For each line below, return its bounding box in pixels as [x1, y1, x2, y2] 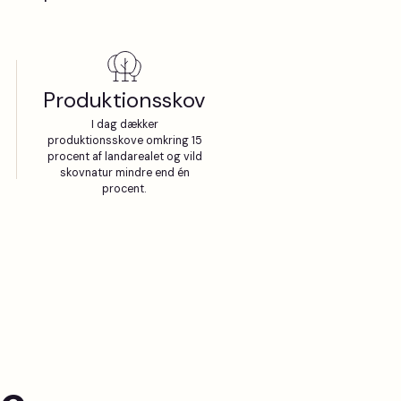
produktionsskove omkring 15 [47, 133, 202, 148]
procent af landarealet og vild [47, 149, 202, 164]
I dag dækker [90, 117, 158, 132]
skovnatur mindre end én [59, 166, 190, 180]
